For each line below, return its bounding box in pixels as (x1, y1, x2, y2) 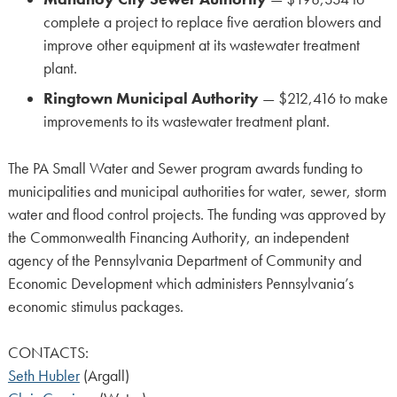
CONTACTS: (7, 343, 89, 363)
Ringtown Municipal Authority (43, 89, 259, 109)
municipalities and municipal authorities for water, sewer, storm (7, 181, 386, 201)
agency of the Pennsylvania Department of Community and (7, 250, 362, 270)
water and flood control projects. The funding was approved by (7, 204, 385, 224)
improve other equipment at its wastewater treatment (43, 35, 360, 55)
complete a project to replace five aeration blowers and (43, 12, 381, 32)
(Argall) (79, 366, 129, 386)
